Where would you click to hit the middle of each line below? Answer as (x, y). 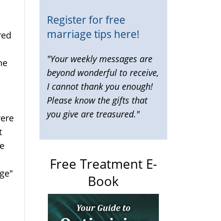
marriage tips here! (93, 34)
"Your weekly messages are (100, 59)
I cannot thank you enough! (100, 86)
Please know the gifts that (97, 100)
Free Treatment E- (103, 164)
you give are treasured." (93, 114)
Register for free (86, 19)
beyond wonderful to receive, (103, 73)
